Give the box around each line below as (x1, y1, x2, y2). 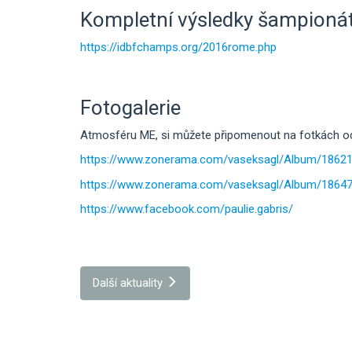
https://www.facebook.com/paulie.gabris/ (80, 202, 293, 217)
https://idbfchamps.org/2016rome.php (80, 39, 277, 54)
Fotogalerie (80, 96, 181, 120)
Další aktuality (93, 276, 166, 291)
